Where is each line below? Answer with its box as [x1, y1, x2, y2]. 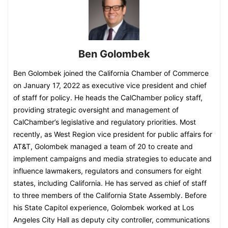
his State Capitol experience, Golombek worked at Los [13, 203, 194, 212]
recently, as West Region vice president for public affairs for [13, 130, 212, 138]
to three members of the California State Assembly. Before [13, 191, 207, 199]
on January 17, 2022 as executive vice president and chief [13, 81, 207, 90]
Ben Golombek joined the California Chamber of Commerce [13, 69, 209, 77]
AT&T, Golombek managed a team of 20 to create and [13, 142, 193, 151]
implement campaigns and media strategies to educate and [13, 154, 212, 163]
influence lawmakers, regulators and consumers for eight [13, 166, 202, 175]
